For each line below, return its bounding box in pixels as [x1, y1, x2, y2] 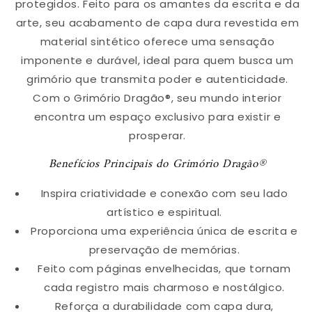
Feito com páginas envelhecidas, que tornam [38, 260, 291, 276]
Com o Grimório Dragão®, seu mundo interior [33, 90, 282, 105]
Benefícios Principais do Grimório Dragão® [48, 153, 267, 175]
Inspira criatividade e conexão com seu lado [40, 185, 288, 201]
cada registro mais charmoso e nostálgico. [44, 279, 285, 295]
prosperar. [129, 127, 186, 143]
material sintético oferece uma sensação [40, 33, 275, 49]
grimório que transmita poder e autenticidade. [26, 71, 288, 86]
